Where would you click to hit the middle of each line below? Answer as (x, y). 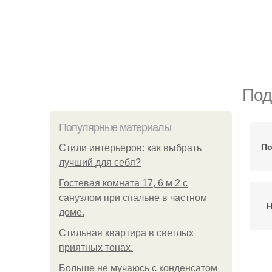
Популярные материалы (115, 127)
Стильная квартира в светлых (126, 233)
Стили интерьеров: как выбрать (130, 148)
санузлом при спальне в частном (133, 198)
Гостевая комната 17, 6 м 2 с (123, 183)
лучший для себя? (100, 162)
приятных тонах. (96, 247)
